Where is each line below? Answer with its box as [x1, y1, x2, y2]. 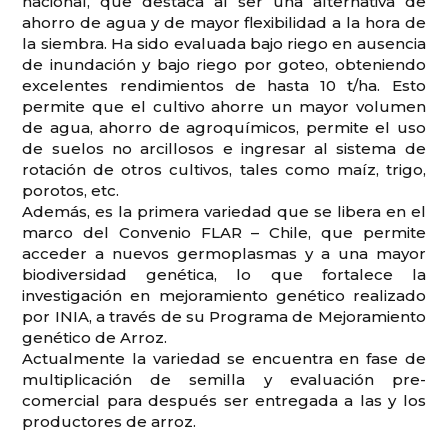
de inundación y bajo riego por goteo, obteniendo [22, 54, 426, 74]
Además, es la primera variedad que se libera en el [22, 201, 426, 221]
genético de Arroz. [22, 327, 168, 347]
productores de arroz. [22, 411, 197, 431]
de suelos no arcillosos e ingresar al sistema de [22, 138, 426, 158]
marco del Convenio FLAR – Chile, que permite [22, 222, 426, 242]
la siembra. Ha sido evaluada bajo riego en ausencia [22, 33, 426, 53]
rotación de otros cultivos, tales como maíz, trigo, [22, 159, 426, 179]
